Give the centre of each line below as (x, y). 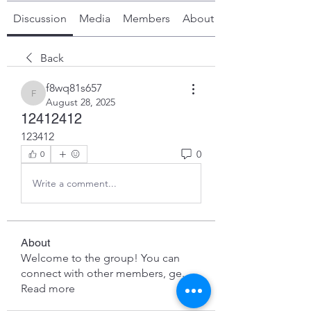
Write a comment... (75, 183)
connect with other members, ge (101, 273)
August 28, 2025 (81, 102)
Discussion (40, 18)
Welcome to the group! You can (100, 258)
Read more (48, 288)
